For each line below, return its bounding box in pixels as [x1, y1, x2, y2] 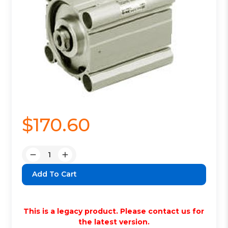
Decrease [33, 155, 67, 164]
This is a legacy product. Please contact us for [23, 206, 205, 216]
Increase [65, 155, 96, 164]
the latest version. [78, 217, 150, 226]
